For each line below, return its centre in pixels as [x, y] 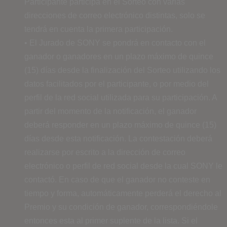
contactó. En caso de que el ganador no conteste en [117, 179]
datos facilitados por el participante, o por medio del [117, 84]
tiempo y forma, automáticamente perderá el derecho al [123, 193]
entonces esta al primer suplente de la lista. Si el [111, 220]
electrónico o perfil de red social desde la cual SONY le [123, 166]
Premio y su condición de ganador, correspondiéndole [121, 207]
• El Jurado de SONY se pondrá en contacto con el [115, 43]
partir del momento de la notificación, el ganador [110, 111]
